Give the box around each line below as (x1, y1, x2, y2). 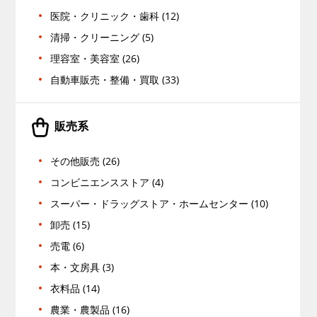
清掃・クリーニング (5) (50, 30, 154, 44)
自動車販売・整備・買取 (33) (50, 73, 179, 86)
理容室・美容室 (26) (50, 52, 139, 65)
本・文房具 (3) (50, 260, 114, 274)
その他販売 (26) (50, 154, 120, 168)
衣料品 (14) (50, 282, 100, 295)
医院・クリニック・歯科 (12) (50, 9, 179, 23)
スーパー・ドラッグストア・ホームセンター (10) (50, 197, 268, 210)
